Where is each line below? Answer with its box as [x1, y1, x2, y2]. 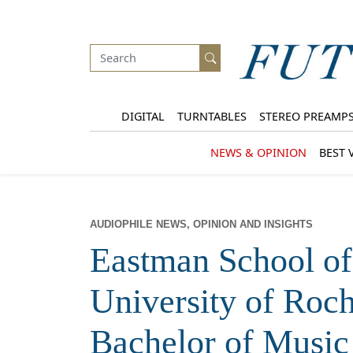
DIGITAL [121, 108, 165, 124]
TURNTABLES [176, 108, 247, 124]
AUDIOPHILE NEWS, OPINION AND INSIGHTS [90, 218, 313, 231]
